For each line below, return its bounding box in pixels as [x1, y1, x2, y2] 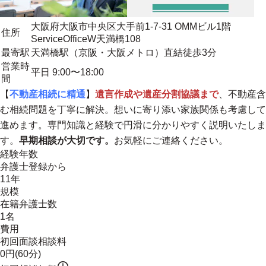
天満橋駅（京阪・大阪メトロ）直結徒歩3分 [31, 47, 217, 58]
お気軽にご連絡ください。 [114, 135, 228, 145]
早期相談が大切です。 [19, 135, 114, 145]
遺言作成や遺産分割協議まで [95, 89, 218, 99]
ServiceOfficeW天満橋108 [31, 34, 141, 44]
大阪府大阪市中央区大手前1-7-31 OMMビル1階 [31, 21, 231, 31]
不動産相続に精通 [9, 89, 85, 99]
